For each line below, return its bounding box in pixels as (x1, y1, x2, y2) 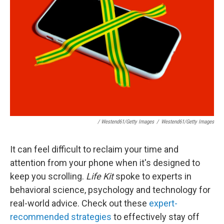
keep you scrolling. (10, 171, 86, 181)
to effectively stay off (111, 211, 199, 222)
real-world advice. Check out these (10, 198, 149, 208)
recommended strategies (10, 211, 111, 222)
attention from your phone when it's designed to (10, 157, 200, 168)
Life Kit (86, 171, 113, 181)
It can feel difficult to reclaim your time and (10, 144, 178, 154)
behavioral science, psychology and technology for (10, 184, 210, 195)
